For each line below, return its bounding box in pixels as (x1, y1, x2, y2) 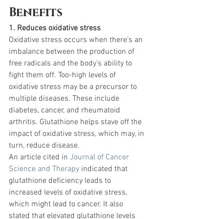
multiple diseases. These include (9, 94, 121, 104)
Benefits (9, 5, 63, 21)
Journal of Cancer (70, 153, 131, 163)
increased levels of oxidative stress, (9, 188, 129, 198)
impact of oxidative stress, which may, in (9, 129, 146, 139)
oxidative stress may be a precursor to (9, 82, 139, 92)
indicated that (79, 164, 130, 175)
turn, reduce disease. (9, 141, 80, 151)
